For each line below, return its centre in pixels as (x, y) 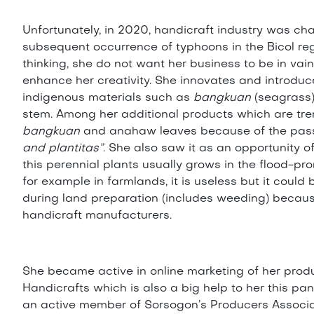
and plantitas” (63, 149)
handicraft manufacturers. (97, 216)
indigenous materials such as (108, 98)
